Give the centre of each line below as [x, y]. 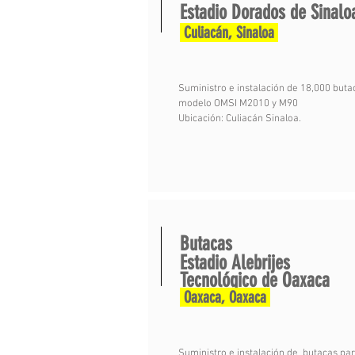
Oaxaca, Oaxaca [225, 297]
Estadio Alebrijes [235, 263]
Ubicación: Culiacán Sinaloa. [240, 119]
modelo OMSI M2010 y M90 [238, 104]
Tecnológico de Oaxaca [255, 280]
